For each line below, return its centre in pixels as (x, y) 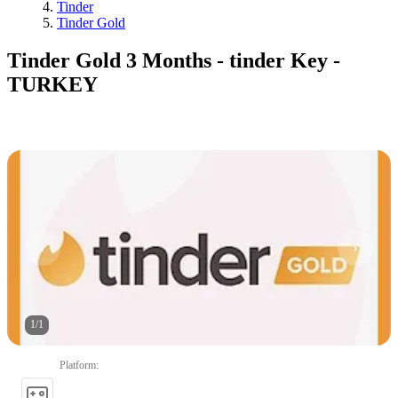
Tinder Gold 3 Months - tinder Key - (174, 60)
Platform (78, 365)
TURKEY (52, 84)
